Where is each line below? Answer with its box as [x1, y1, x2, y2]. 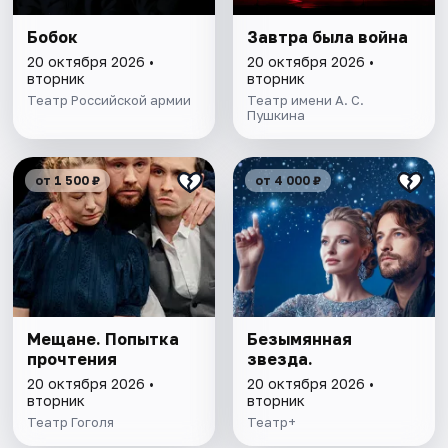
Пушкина [246, 107, 305, 124]
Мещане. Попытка [27, 329, 180, 350]
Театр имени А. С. [246, 92, 364, 109]
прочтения [27, 349, 118, 370]
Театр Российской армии [27, 92, 192, 109]
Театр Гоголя [27, 414, 115, 431]
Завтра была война [246, 27, 408, 48]
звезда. [246, 349, 313, 370]
